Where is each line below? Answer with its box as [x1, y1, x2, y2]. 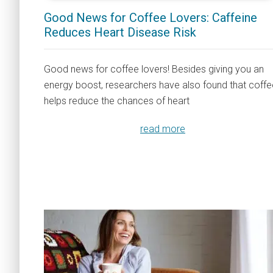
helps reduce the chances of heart [44, 95, 190, 107]
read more [140, 123, 185, 135]
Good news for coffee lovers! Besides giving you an [44, 63, 264, 75]
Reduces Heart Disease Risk [44, 25, 196, 40]
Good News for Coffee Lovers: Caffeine [44, 10, 257, 25]
